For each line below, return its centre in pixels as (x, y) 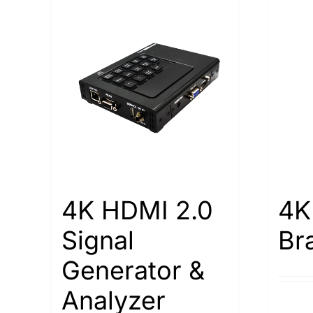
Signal (98, 240)
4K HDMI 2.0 (137, 210)
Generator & (133, 270)
